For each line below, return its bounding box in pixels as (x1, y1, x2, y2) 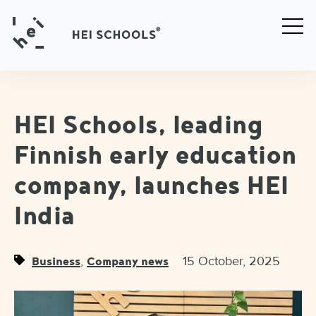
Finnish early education (14, 142, 297, 176)
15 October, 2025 (183, 253, 280, 269)
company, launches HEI (14, 172, 289, 206)
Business (32, 255, 80, 272)
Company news (87, 255, 169, 272)
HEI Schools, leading (14, 111, 264, 145)
